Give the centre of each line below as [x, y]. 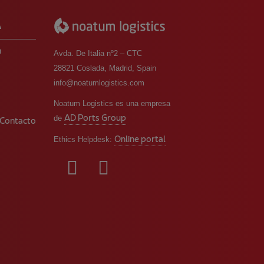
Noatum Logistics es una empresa [112, 104]
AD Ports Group [95, 119]
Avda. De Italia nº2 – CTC [98, 54]
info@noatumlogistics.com [99, 83]
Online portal [140, 140]
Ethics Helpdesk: [84, 140]
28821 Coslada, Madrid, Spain [105, 68]
